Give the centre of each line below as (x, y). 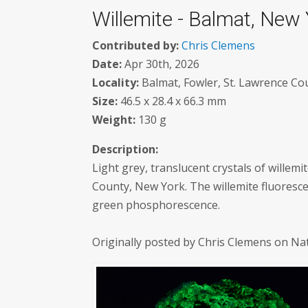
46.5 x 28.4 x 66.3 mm (172, 101)
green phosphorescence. (156, 205)
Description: (125, 149)
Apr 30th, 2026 (161, 64)
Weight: (114, 119)
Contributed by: (136, 45)
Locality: (116, 82)
